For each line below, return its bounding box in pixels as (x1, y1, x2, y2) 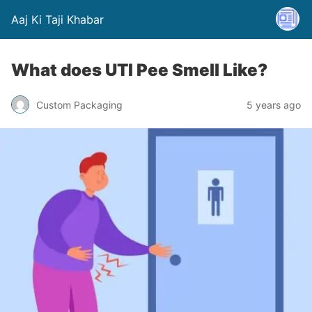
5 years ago (247, 98, 301, 111)
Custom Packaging (36, 98, 123, 111)
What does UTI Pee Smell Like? (11, 60, 267, 80)
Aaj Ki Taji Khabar (11, 13, 104, 26)
